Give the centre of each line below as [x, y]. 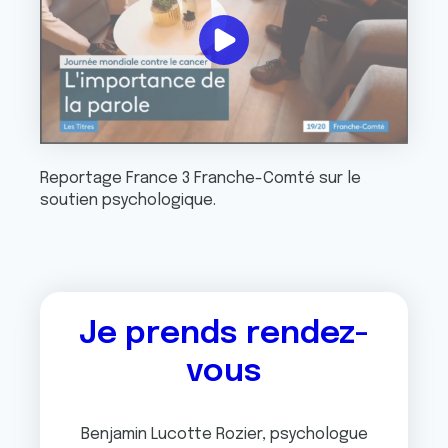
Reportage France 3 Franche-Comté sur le [200, 179]
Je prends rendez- [224, 335]
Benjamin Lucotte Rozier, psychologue [224, 435]
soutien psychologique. [128, 201]
